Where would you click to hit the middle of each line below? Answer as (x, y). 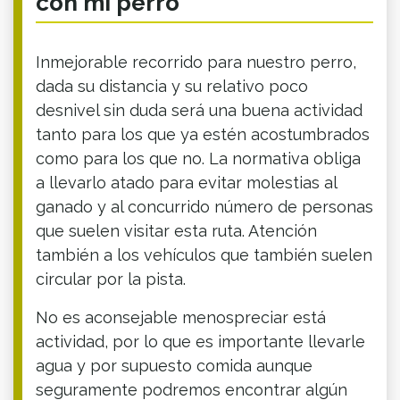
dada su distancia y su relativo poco (172, 86)
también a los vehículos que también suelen (204, 254)
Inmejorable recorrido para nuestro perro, (196, 62)
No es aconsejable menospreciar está (181, 317)
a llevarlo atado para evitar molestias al (186, 182)
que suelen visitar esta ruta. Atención (176, 230)
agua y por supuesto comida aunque (174, 365)
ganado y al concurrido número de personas (204, 206)
